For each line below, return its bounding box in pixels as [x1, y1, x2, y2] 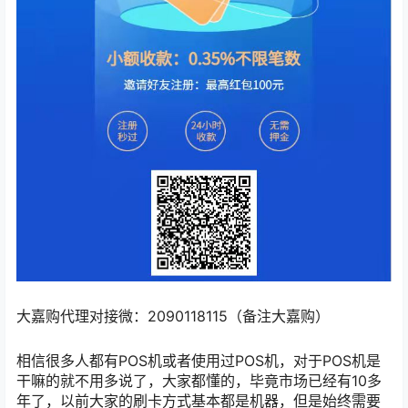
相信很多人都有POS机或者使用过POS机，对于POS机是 [16, 352, 381, 371]
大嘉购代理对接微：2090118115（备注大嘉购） [16, 307, 330, 326]
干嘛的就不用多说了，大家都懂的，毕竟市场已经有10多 [16, 372, 382, 391]
